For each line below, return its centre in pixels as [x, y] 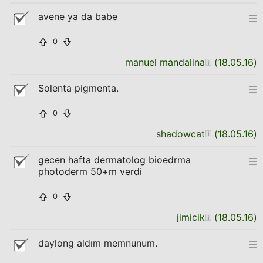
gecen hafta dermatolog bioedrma [114, 160]
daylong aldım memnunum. [98, 243]
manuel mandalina [165, 62]
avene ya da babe [78, 16]
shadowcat [181, 134]
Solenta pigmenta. [78, 88]
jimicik [191, 217]
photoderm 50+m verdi [90, 171]
